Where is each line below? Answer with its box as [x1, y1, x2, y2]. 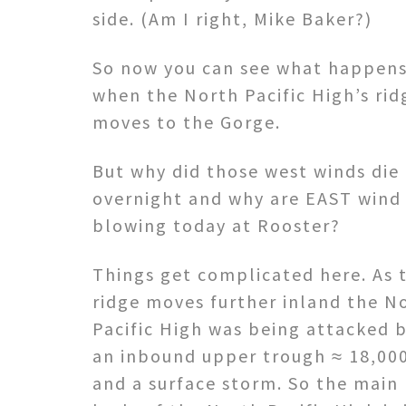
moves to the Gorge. [92, 110, 281, 133]
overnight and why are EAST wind [92, 186, 401, 209]
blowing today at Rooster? [92, 213, 341, 237]
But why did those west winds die [92, 159, 400, 182]
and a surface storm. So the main [92, 371, 399, 394]
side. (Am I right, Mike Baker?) [92, 6, 372, 30]
